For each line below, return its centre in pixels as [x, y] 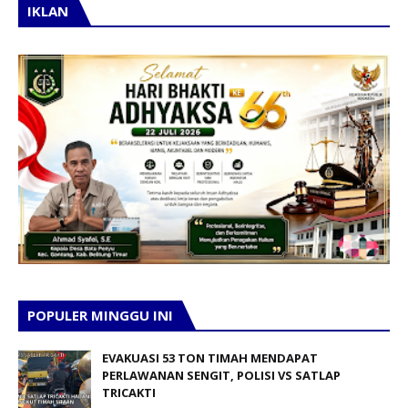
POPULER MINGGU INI [100, 315]
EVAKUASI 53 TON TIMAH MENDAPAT [210, 357]
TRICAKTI [129, 392]
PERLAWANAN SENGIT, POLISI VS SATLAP [221, 375]
